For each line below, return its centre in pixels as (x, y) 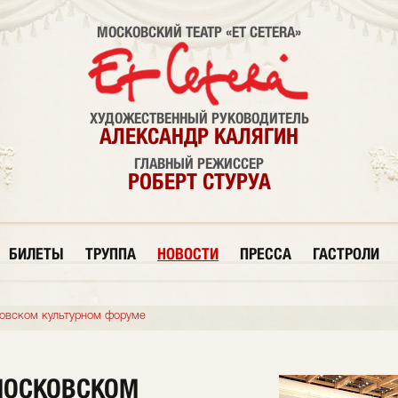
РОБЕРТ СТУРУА (199, 181)
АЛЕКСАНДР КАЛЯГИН (199, 136)
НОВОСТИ (188, 254)
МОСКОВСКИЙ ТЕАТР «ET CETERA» (199, 32)
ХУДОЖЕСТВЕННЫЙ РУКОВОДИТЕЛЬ (199, 118)
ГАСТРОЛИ (346, 254)
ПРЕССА (266, 254)
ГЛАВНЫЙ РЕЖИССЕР (199, 163)
